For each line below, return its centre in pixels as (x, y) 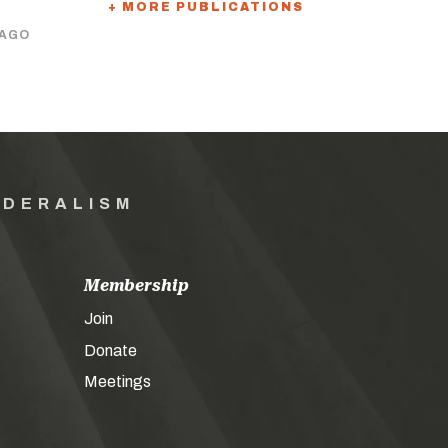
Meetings (117, 381)
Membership (136, 285)
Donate (110, 350)
